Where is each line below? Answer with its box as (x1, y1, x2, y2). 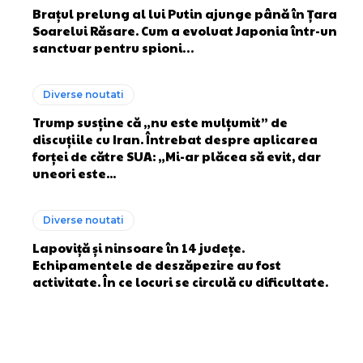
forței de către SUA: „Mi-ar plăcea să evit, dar (32, 147, 321, 164)
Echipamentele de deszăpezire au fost (32, 255, 281, 273)
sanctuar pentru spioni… (32, 38, 194, 56)
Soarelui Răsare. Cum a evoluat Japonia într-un (32, 21, 337, 39)
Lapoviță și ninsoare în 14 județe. (32, 238, 245, 256)
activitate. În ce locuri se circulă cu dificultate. (32, 272, 328, 290)
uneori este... (32, 164, 116, 181)
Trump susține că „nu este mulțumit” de (32, 113, 288, 130)
